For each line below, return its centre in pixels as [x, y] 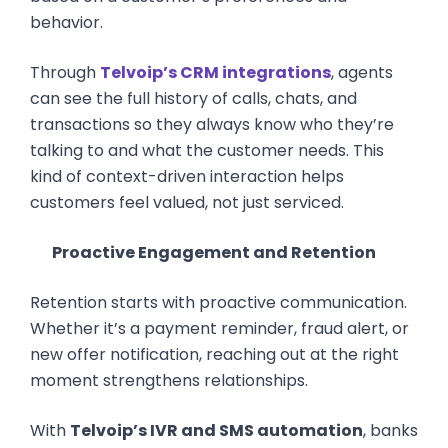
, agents [362, 72]
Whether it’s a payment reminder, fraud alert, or [219, 328]
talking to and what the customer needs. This [207, 150]
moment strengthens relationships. [169, 380]
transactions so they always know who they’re [212, 124]
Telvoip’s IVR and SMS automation [216, 430]
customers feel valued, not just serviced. [187, 202]
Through [65, 72]
